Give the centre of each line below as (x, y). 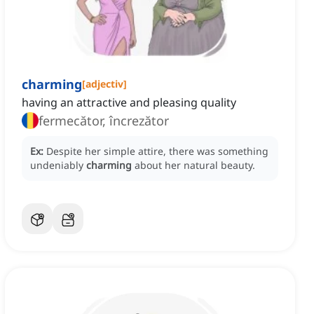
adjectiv (104, 84)
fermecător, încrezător (104, 121)
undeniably (58, 165)
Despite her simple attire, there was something (157, 151)
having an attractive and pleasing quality (129, 103)
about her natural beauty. (195, 165)
